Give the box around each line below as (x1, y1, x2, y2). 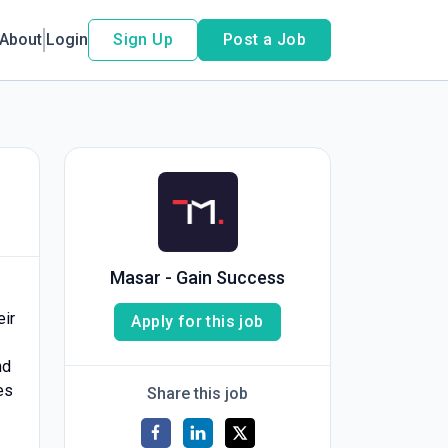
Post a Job (223, 30, 306, 49)
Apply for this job (131, 312, 264, 331)
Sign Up (113, 30, 173, 49)
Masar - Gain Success (110, 267, 285, 288)
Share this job (147, 384, 248, 403)
